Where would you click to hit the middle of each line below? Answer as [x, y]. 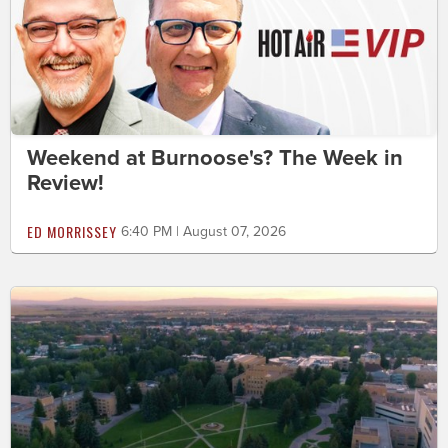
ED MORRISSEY [72, 231]
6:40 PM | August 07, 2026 [203, 231]
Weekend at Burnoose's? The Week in [215, 157]
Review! [65, 182]
